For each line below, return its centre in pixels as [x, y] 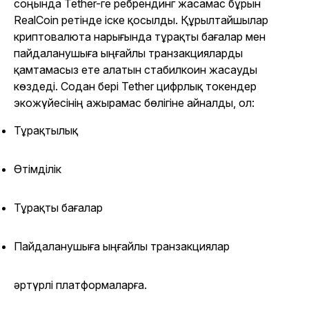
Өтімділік [38, 169]
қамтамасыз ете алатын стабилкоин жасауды [136, 70]
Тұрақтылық [46, 131]
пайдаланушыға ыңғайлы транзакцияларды [128, 53]
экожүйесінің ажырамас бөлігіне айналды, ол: [134, 103]
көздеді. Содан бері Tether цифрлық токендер [135, 87]
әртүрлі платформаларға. [80, 285]
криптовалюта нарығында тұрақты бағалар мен [140, 37]
